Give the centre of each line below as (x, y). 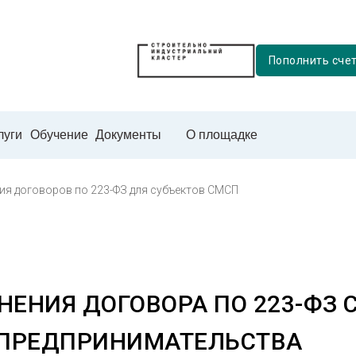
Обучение (59, 135)
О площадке (221, 135)
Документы (128, 135)
